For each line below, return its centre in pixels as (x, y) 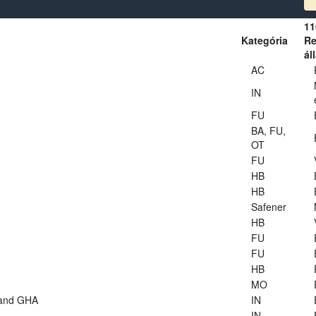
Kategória (264, 40)
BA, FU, (268, 130)
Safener (268, 206)
